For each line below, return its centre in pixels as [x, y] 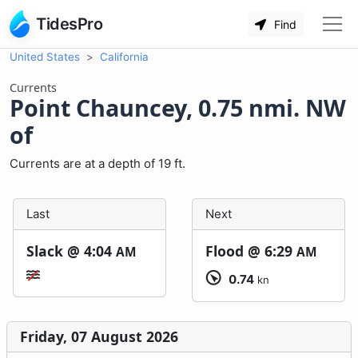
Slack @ [55, 251]
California [124, 57]
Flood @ [235, 251]
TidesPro [69, 24]
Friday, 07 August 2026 [99, 336]
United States [45, 57]
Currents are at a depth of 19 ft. [97, 163]
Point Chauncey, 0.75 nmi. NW [178, 107]
